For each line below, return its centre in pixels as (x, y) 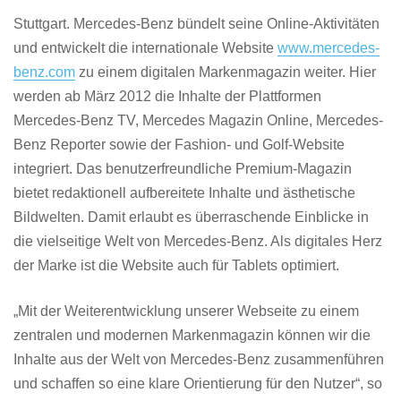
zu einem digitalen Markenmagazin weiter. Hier (226, 72)
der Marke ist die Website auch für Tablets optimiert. (176, 265)
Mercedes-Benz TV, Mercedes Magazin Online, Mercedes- (198, 120)
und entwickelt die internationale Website (145, 48)
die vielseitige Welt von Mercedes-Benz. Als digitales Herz (198, 241)
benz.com (44, 72)
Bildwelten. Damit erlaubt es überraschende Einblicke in (191, 217)
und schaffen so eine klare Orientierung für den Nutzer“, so (198, 384)
